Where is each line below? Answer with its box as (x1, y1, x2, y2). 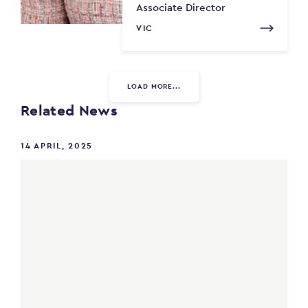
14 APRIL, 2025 (21, 140, 93, 152)
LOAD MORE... (127, 82, 181, 91)
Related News (21, 101, 118, 120)
